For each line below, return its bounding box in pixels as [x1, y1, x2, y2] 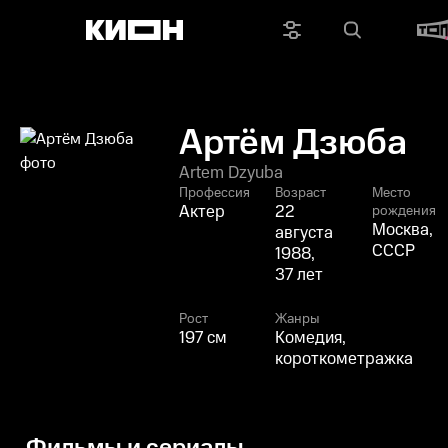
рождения [371, 201, 436, 221]
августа [275, 221, 334, 245]
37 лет [275, 263, 324, 287]
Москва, [371, 218, 433, 242]
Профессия [178, 183, 250, 203]
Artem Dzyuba [178, 161, 283, 185]
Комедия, [275, 326, 347, 350]
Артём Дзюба [178, 118, 407, 169]
